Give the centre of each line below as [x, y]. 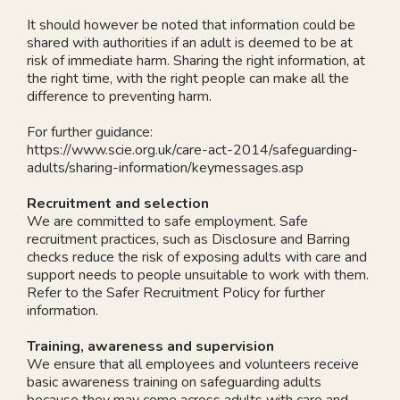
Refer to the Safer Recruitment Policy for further [176, 292]
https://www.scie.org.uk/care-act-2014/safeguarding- [192, 150]
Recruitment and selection [118, 203]
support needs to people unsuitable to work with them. [198, 275]
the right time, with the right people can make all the [188, 78]
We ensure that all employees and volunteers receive [193, 364]
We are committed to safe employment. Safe [167, 221]
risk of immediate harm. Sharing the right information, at [196, 60]
